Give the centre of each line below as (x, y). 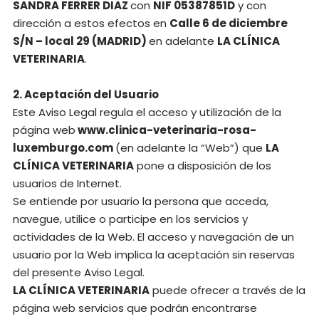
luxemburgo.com (64, 148)
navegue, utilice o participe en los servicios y (130, 219)
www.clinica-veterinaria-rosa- (166, 130)
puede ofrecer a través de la (228, 290)
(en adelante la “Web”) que (190, 148)
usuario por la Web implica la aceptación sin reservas (154, 255)
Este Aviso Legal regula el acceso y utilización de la (147, 112)
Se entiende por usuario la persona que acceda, (141, 201)
